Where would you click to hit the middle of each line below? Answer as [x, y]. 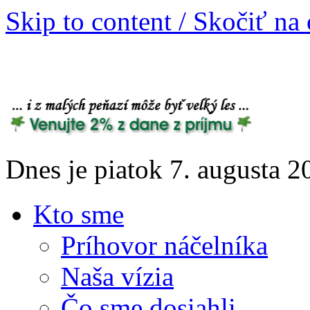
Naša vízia [117, 276]
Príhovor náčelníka [164, 245]
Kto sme [79, 214]
